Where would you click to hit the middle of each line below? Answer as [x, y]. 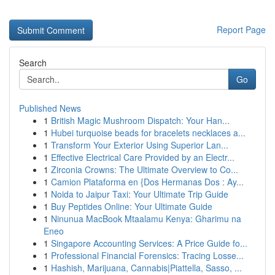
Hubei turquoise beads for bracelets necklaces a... [148, 133]
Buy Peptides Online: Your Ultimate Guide [132, 206]
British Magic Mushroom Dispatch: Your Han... [140, 120]
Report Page [241, 29]
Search [33, 63]
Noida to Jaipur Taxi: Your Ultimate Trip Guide [140, 194]
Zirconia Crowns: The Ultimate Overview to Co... [145, 169]
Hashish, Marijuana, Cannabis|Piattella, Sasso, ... [146, 268]
